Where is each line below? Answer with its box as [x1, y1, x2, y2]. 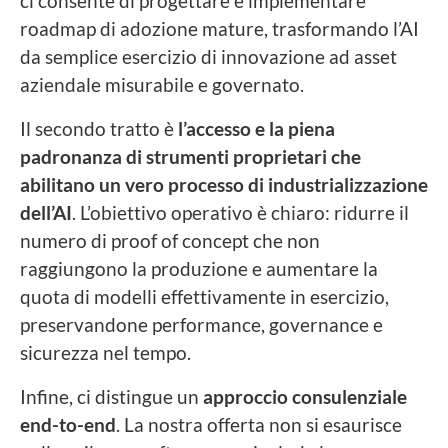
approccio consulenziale [203, 384, 407, 408]
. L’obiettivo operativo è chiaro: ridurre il [72, 200, 409, 224]
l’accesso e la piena [178, 116, 335, 140]
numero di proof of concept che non [20, 228, 320, 252]
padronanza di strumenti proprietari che [20, 144, 361, 168]
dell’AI [20, 200, 72, 224]
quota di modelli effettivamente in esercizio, [20, 284, 389, 308]
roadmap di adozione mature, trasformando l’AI [20, 16, 419, 40]
